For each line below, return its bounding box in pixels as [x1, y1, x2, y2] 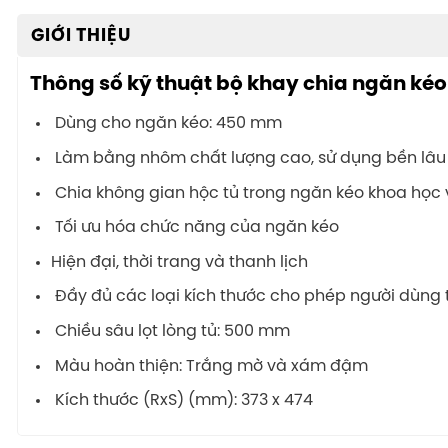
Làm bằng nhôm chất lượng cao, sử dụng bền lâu [50, 150, 446, 168]
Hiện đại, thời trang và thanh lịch [50, 253, 308, 271]
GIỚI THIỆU [31, 27, 131, 46]
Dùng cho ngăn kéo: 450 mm [50, 115, 282, 133]
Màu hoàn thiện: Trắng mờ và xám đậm [50, 357, 368, 375]
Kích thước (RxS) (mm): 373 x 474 [50, 392, 313, 410]
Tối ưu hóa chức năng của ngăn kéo [50, 219, 339, 237]
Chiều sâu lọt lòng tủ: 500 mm [50, 322, 290, 340]
